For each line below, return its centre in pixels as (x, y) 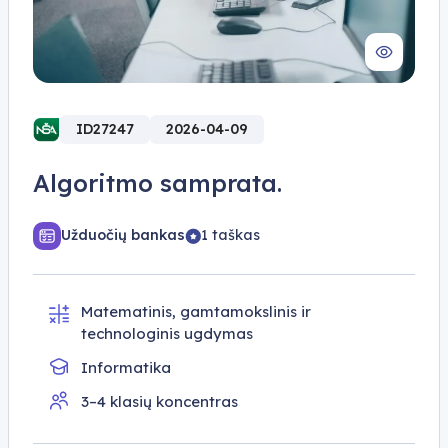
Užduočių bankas (123, 235)
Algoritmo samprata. (157, 182)
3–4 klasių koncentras (159, 401)
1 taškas (230, 235)
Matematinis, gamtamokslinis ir (196, 311)
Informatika (126, 367)
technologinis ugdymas (167, 333)
